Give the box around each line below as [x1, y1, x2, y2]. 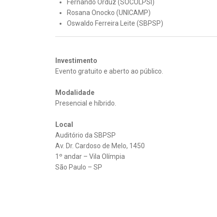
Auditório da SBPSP [55, 131, 116, 139]
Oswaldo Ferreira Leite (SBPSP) [67, 19, 163, 27]
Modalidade [55, 89, 94, 96]
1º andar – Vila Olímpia [55, 153, 125, 160]
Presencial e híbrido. [55, 99, 116, 107]
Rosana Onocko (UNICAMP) [67, 9, 151, 16]
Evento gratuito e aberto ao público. [55, 67, 163, 75]
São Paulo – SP [55, 163, 102, 171]
